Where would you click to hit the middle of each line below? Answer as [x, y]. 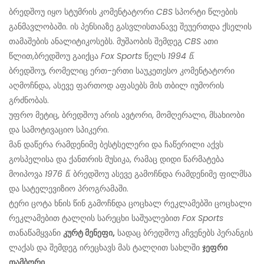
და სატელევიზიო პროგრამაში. [69, 189]
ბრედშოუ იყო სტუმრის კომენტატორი [82, 12]
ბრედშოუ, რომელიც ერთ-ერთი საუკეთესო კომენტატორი [122, 71]
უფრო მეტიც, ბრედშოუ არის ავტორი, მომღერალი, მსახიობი [127, 115]
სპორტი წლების [205, 12]
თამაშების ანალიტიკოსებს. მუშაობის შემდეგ [97, 42]
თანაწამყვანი [36, 233]
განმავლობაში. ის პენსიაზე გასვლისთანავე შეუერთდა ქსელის [130, 27]
